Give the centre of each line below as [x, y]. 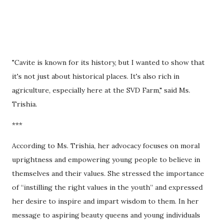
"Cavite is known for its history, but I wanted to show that [108, 63]
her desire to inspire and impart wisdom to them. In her [105, 201]
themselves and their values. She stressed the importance [108, 174]
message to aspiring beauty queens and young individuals [106, 215]
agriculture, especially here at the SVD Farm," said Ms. [101, 90]
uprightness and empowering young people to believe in [106, 160]
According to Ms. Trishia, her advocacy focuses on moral [106, 146]
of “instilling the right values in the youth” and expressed [107, 188]
